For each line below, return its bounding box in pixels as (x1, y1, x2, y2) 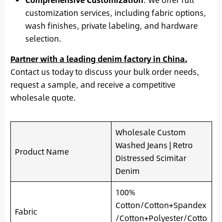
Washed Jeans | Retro (115, 139, 193, 152)
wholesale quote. (10, 91, 76, 104)
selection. (25, 32, 61, 45)
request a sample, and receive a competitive (10, 78, 175, 91)
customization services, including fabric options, (25, 6, 206, 19)
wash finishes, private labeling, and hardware (25, 19, 198, 32)
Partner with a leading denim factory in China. (10, 53, 187, 65)
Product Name (14, 145, 69, 158)
